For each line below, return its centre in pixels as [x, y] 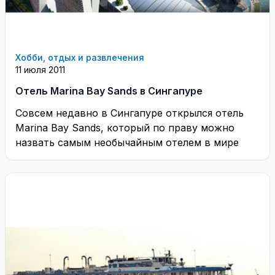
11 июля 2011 [40, 70]
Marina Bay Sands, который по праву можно [125, 128]
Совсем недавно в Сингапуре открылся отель [130, 113]
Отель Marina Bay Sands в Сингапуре [109, 91]
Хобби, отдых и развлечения [80, 57]
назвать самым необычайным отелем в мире [127, 142]
